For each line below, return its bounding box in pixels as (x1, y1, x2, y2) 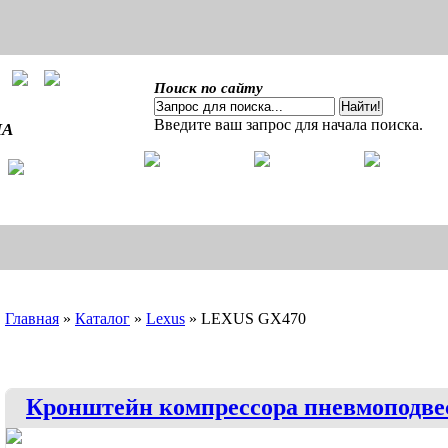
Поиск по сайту (154, 80, 263, 96)
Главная (5, 310, 59, 327)
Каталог (75, 310, 130, 327)
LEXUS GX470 (201, 310, 306, 327)
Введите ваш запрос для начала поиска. (154, 116, 423, 133)
